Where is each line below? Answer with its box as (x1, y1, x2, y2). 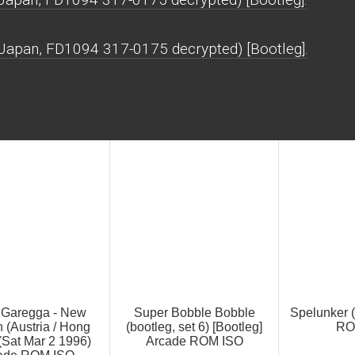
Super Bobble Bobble (133, 306, 255, 319)
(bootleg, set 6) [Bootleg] (126, 320, 262, 334)
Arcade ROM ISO (145, 334, 243, 348)
